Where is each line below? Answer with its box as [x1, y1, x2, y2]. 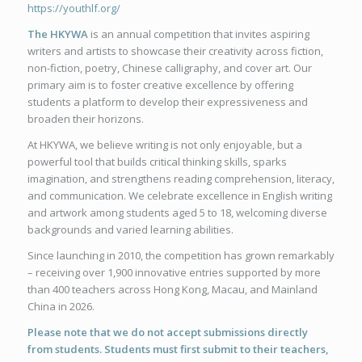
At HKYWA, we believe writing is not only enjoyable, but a [27, 137, 302, 152]
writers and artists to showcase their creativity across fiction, [27, 43, 323, 58]
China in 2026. [27, 298, 95, 314]
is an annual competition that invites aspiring [90, 26, 309, 41]
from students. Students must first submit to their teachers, [27, 341, 329, 356]
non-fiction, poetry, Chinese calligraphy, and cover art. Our [27, 60, 312, 75]
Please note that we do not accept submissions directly [27, 324, 308, 339]
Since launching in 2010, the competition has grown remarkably [27, 247, 335, 263]
